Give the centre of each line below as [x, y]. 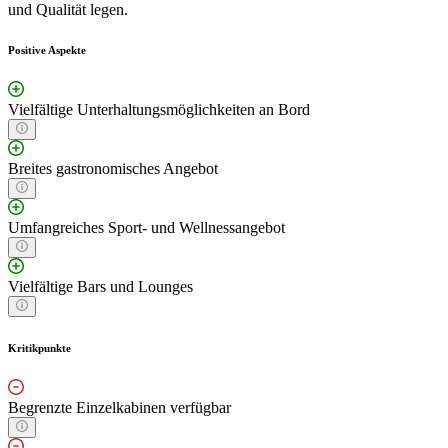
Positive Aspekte [47, 50]
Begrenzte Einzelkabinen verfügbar [119, 408]
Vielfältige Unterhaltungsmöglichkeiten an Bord [159, 110]
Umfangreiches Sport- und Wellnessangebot [146, 228]
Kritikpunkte [39, 348]
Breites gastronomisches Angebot [113, 169]
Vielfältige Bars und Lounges [100, 287]
